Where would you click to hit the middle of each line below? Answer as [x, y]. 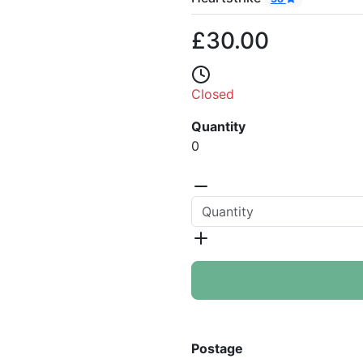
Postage [217, 348]
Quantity [218, 127]
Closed [213, 94]
